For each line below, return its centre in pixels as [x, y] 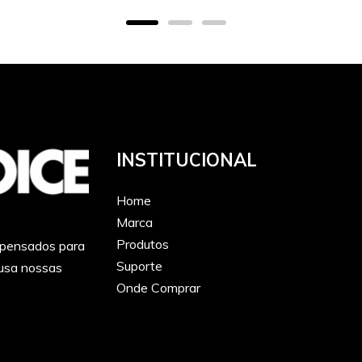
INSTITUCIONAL [187, 160]
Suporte [139, 266]
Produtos [143, 244]
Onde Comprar [158, 288]
